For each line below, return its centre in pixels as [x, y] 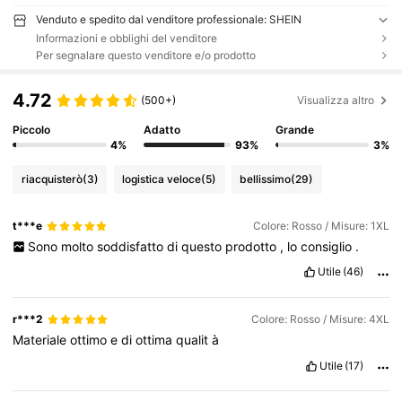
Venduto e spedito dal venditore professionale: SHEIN [168, 20]
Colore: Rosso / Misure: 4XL [320, 319]
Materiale [42, 340]
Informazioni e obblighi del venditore [126, 39]
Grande [294, 129]
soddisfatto [131, 247]
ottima [156, 340]
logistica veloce [162, 179]
